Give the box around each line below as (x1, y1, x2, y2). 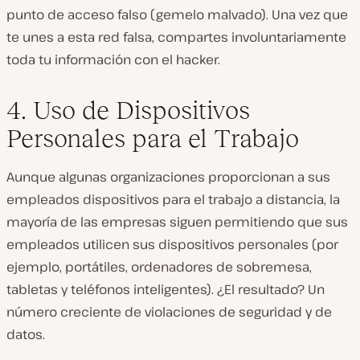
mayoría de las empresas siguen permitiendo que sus (6, 213, 348, 231)
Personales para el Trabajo (6, 124, 299, 153)
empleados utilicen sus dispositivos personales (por (6, 235, 338, 253)
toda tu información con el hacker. (6, 51, 220, 68)
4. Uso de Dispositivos (6, 96, 250, 125)
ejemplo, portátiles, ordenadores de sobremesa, (6, 258, 312, 276)
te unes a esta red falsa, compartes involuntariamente (6, 28, 346, 46)
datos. (6, 325, 45, 343)
